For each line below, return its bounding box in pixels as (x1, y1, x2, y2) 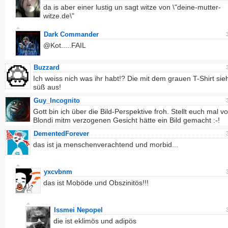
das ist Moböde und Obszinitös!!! (43, 179, 149, 187)
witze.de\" (43, 12, 74, 20)
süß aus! (33, 83, 61, 91)
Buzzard (34, 64, 60, 71)
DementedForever (34, 130, 89, 137)
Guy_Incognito (34, 97, 80, 104)
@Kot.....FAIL (43, 41, 86, 49)
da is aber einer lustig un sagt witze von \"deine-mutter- (43, 3, 221, 11)
